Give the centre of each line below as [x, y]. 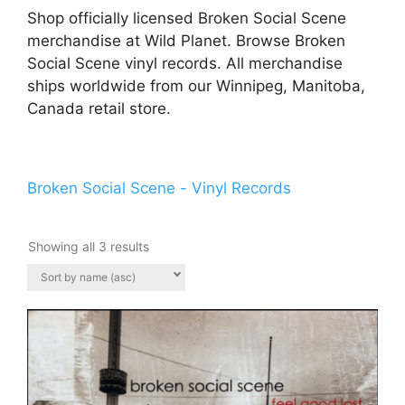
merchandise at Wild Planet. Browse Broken [186, 41]
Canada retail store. [99, 109]
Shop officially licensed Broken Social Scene [187, 19]
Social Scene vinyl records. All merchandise [185, 64]
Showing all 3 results [89, 247]
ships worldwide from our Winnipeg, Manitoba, [196, 86]
